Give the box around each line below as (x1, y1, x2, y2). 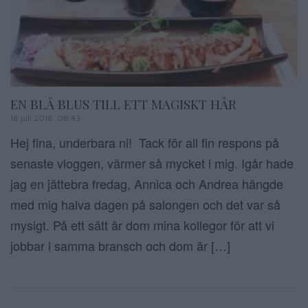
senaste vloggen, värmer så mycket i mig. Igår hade (10, 154, 294, 173)
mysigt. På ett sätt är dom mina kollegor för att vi (10, 216, 274, 234)
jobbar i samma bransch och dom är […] (10, 236, 230, 255)
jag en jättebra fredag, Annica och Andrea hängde (10, 175, 283, 193)
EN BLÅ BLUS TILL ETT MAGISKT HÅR (10, 95, 236, 113)
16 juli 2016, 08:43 (10, 113, 80, 123)
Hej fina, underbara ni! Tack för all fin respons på (10, 133, 279, 152)
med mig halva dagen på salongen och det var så (10, 195, 280, 214)
